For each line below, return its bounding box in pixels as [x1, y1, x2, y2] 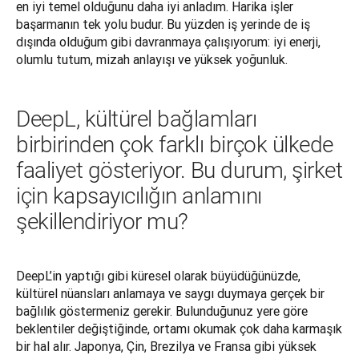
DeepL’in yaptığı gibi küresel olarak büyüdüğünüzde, [16, 268, 301, 284]
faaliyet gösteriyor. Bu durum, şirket [16, 157, 343, 184]
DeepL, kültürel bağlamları [16, 106, 257, 133]
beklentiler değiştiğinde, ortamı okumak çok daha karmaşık [16, 321, 342, 337]
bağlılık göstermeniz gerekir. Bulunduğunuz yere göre [16, 303, 308, 320]
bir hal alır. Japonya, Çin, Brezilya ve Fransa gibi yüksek [16, 338, 317, 355]
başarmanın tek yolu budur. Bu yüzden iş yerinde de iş [16, 16, 310, 33]
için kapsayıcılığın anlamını [16, 183, 262, 210]
